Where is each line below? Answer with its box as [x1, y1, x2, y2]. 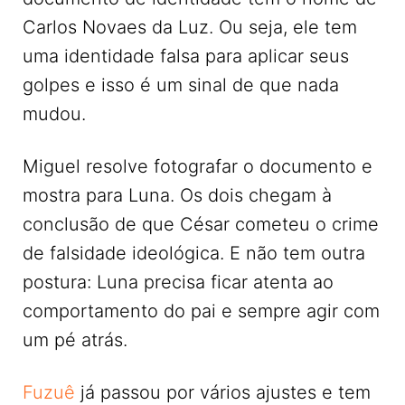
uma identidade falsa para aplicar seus [23, 45, 349, 68]
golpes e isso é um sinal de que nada [23, 74, 339, 97]
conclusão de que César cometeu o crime [23, 213, 379, 236]
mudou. [23, 103, 86, 126]
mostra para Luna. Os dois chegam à [23, 184, 332, 207]
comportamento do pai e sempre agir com [23, 300, 380, 323]
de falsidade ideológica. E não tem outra [23, 242, 365, 265]
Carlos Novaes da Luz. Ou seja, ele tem [23, 16, 357, 39]
